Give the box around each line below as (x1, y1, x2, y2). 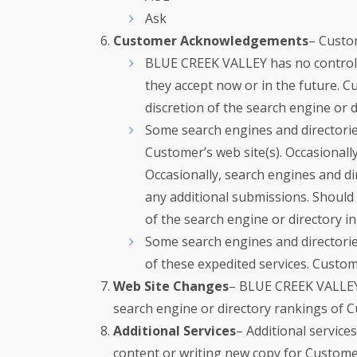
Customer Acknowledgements (113, 32, 308, 49)
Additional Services (113, 322, 236, 339)
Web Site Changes (113, 277, 229, 295)
